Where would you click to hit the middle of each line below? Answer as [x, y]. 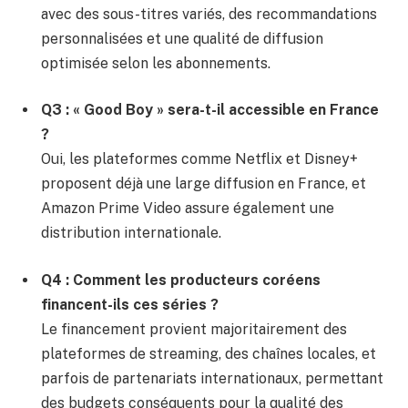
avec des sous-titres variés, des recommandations [209, 14]
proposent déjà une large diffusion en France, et [204, 184]
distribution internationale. [131, 233]
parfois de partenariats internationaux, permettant [212, 378]
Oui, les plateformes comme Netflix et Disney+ [199, 159]
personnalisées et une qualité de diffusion [182, 38]
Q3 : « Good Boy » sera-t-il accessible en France [210, 110]
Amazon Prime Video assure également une [188, 209]
